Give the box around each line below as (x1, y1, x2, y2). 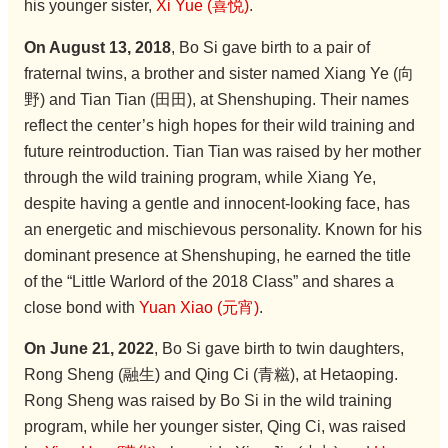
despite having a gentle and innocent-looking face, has (23, 194, 410, 212)
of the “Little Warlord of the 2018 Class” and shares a (23, 272, 394, 290)
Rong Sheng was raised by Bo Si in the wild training (23, 392, 392, 410)
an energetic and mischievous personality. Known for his (23, 220, 422, 238)
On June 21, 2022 (23, 340, 154, 358)
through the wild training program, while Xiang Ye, (23, 168, 376, 186)
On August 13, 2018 (23, 38, 171, 56)
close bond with (23, 298, 139, 316)
